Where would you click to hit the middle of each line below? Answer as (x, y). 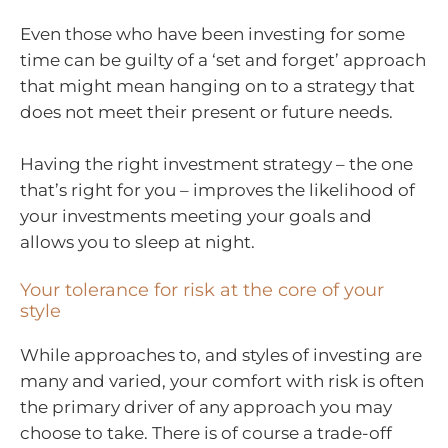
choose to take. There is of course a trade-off (206, 433)
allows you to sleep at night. (137, 241)
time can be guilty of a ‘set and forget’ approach (223, 60)
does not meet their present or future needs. (206, 112)
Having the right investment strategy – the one (216, 163)
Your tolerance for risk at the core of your (202, 290)
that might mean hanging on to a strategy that (217, 86)
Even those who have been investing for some (212, 34)
